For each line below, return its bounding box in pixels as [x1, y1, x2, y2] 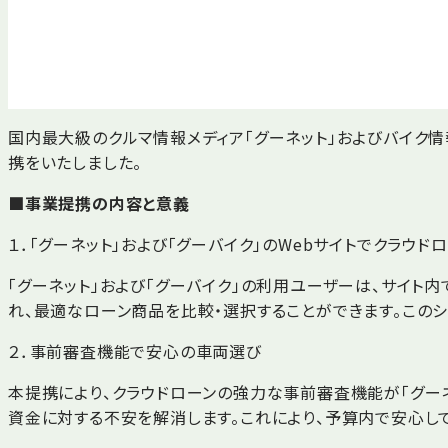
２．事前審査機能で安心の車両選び [8, 338, 262, 363]
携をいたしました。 [8, 149, 143, 174]
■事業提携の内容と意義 [8, 190, 190, 215]
